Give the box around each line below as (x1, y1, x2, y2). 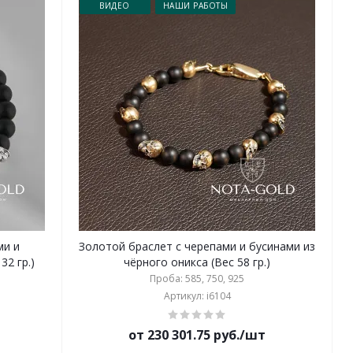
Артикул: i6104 (163, 289, 231, 303)
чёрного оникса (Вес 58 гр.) (124, 255, 271, 269)
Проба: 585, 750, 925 (150, 272, 245, 285)
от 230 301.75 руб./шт (128, 326, 266, 344)
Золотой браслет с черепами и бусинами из (79, 239, 316, 254)
